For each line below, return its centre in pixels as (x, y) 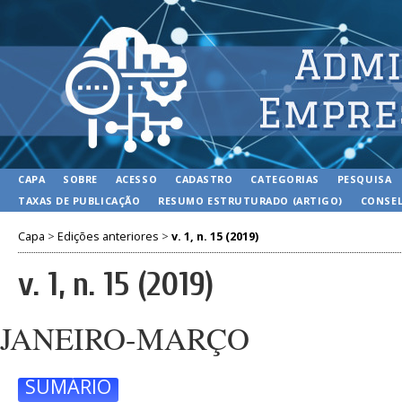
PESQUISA (364, 179)
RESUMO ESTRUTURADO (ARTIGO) (250, 201)
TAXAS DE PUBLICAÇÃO (79, 201)
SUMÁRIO (68, 387)
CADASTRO (204, 179)
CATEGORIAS (285, 179)
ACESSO (136, 179)
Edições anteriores (108, 236)
